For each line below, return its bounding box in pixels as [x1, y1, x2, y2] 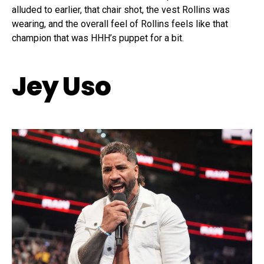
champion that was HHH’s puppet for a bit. [12, 32, 186, 44]
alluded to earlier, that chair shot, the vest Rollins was [12, 4, 230, 15]
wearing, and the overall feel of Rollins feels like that [12, 18, 228, 29]
